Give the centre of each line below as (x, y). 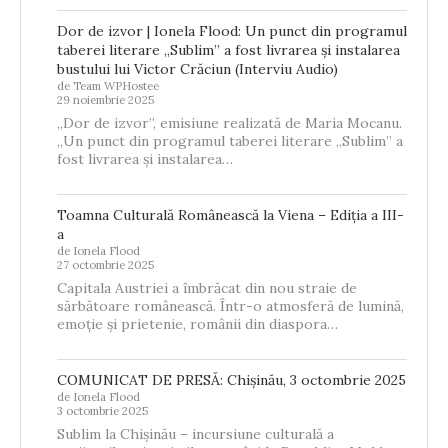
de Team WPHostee (108, 85)
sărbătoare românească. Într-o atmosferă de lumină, (230, 305)
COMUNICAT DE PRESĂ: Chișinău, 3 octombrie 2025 (231, 379)
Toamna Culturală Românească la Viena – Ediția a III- (230, 214)
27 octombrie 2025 (105, 264)
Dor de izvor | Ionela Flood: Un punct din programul (232, 30)
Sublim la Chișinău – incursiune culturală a (195, 433)
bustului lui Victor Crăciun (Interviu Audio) (197, 68)
